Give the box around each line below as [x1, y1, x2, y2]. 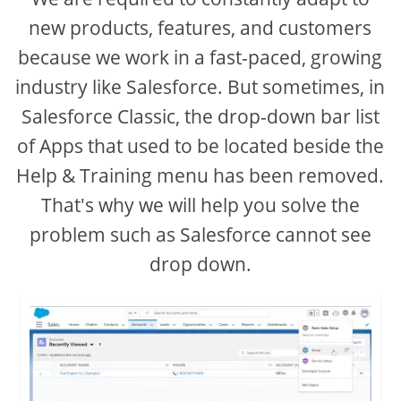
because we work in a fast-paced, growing [18, 45, 383, 70]
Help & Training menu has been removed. [16, 163, 385, 188]
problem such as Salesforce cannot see [29, 222, 371, 247]
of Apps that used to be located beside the [16, 133, 384, 158]
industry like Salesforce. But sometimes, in [15, 74, 386, 99]
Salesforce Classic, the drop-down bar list [21, 104, 380, 129]
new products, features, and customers [29, 15, 372, 40]
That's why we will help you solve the [40, 192, 360, 218]
